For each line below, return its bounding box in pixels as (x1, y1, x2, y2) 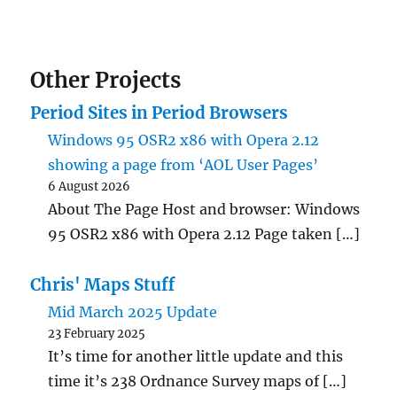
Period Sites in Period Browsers (30, 102, 289, 123)
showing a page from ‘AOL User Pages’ (48, 155, 319, 174)
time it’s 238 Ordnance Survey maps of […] (48, 371, 347, 390)
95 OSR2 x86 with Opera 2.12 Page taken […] (48, 224, 361, 243)
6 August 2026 (48, 178, 131, 194)
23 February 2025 (48, 325, 146, 341)
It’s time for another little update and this (48, 346, 344, 365)
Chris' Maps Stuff (30, 274, 175, 295)
